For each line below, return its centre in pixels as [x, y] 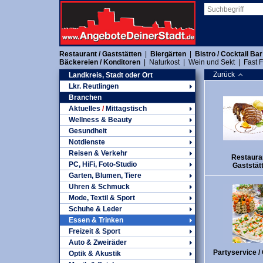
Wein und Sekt [212, 62]
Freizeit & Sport [95, 231]
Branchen [85, 97]
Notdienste [87, 142]
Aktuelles [85, 109]
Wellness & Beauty [100, 120]
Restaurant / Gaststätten [100, 54]
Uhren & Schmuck [99, 187]
